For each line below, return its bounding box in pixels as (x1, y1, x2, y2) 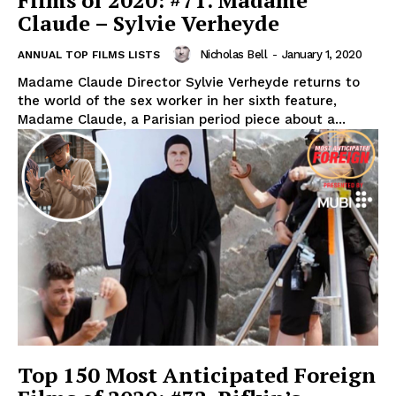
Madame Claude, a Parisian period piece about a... (18, 111, 346, 128)
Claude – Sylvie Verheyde (18, 9, 279, 38)
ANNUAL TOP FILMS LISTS (18, 49, 160, 62)
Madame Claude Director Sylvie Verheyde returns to (18, 74, 360, 91)
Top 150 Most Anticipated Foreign (18, 361, 376, 390)
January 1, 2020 (281, 47, 362, 61)
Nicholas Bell (199, 47, 267, 61)
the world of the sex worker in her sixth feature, (18, 93, 337, 110)
